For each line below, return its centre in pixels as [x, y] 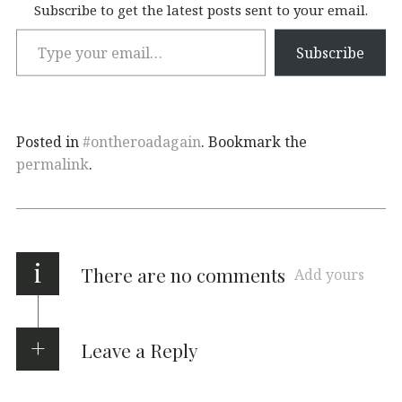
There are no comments [183, 274]
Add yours [329, 274]
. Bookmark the [254, 141]
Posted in [49, 141]
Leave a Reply [139, 350]
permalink [52, 164]
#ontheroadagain [142, 141]
